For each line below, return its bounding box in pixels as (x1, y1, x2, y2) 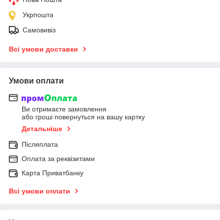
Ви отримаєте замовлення (22, 105, 107, 113)
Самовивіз (23, 26, 55, 34)
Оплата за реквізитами (22, 155, 95, 163)
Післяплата (22, 140, 58, 149)
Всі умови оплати (9, 187, 70, 195)
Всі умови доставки (9, 45, 78, 53)
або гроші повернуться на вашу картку (22, 113, 145, 121)
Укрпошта (23, 10, 54, 19)
